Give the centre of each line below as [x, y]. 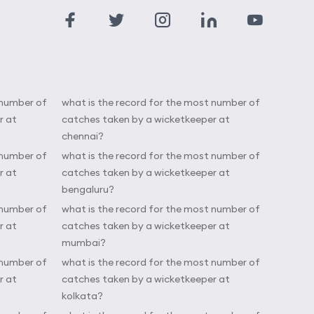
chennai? [83, 136]
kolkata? [82, 296]
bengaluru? [88, 189]
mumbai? [84, 243]
